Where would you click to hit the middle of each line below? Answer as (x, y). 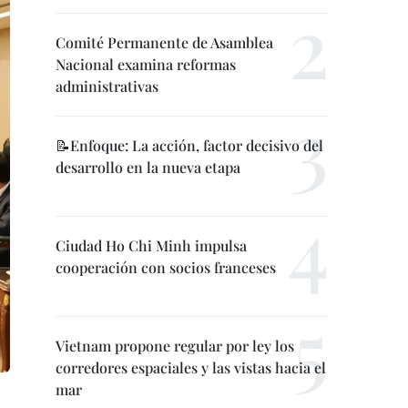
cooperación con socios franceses (166, 267)
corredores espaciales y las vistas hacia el (191, 367)
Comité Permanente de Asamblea (164, 42)
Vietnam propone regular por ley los (175, 346)
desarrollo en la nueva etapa (148, 167)
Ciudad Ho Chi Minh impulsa (151, 245)
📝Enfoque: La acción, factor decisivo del (189, 145)
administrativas (107, 86)
